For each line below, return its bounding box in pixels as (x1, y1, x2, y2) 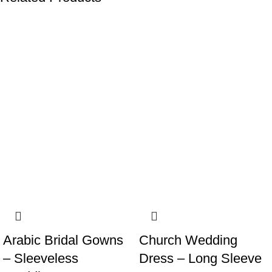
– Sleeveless (3, 251, 78, 267)
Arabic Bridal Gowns (3, 233, 123, 248)
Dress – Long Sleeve (139, 251, 262, 267)
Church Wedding (139, 233, 237, 248)
